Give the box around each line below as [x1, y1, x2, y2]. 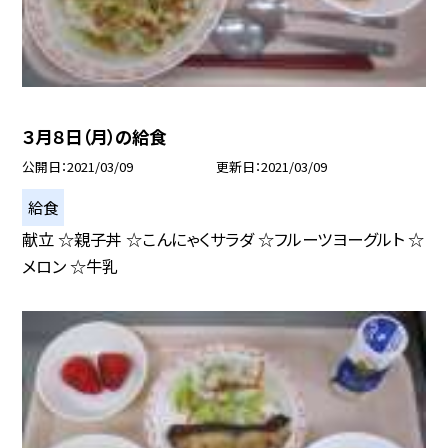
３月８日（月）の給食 [22, 123, 167, 149]
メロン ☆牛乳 [22, 253, 119, 278]
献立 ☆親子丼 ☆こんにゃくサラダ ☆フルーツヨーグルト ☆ [22, 226, 425, 251]
